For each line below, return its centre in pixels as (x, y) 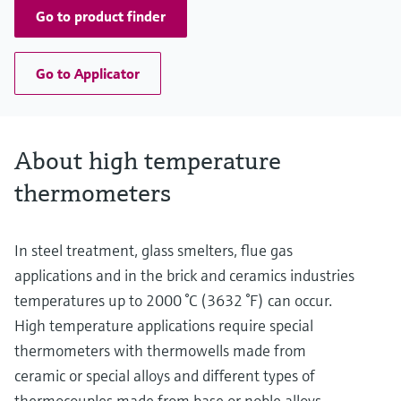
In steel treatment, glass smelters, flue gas (154, 251)
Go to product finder (101, 17)
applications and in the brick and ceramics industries (184, 276)
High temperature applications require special (164, 326)
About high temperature (148, 161)
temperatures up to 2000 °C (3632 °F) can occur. (173, 301)
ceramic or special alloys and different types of (165, 376)
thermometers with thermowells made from (160, 351)
